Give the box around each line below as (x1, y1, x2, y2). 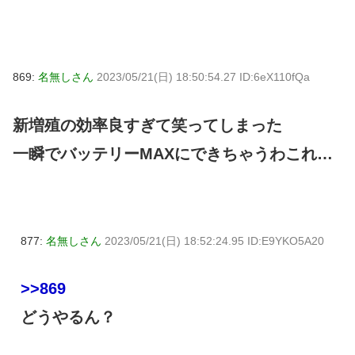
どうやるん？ (21, 308, 116, 326)
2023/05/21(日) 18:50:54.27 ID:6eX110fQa (97, 70, 310, 83)
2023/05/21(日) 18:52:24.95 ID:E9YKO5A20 (105, 234, 324, 247)
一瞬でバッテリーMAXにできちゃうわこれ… (13, 144, 333, 162)
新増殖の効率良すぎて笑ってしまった (13, 116, 282, 134)
